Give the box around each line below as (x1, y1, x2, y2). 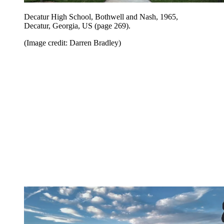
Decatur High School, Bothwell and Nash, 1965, (24, 12, 178, 21)
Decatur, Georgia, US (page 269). (24, 21, 130, 30)
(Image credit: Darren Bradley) (24, 38, 121, 47)
